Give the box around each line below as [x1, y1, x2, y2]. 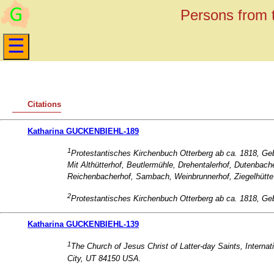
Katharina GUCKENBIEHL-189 [28, 126, 139, 136]
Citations [28, 100, 61, 109]
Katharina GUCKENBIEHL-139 [28, 220, 139, 229]
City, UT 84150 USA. [67, 253, 141, 263]
